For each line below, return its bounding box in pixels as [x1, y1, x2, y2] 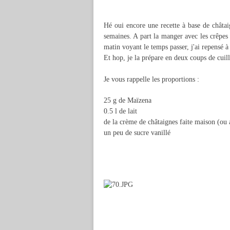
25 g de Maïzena [104, 97, 151, 104]
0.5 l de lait [104, 107, 137, 115]
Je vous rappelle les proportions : [104, 75, 199, 83]
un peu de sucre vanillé [104, 129, 170, 137]
